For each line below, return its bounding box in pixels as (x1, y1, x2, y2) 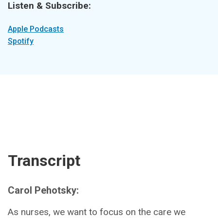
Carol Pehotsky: (8, 184, 79, 196)
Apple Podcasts (8, 24, 64, 34)
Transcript (8, 151, 80, 170)
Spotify (8, 36, 34, 46)
